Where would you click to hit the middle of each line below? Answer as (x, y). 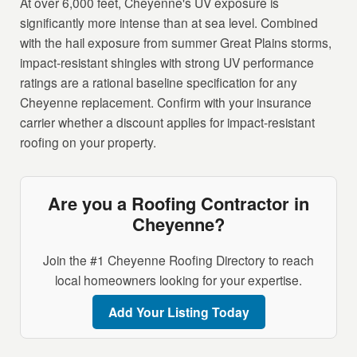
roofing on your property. (88, 142)
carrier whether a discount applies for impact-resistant (168, 122)
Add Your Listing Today (178, 312)
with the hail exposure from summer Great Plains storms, (176, 43)
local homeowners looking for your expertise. (178, 280)
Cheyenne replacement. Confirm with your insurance (166, 102)
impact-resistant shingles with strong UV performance (167, 63)
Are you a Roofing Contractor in (178, 204)
